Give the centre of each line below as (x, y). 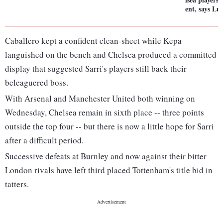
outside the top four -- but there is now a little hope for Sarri (110, 126)
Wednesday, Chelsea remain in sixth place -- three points (105, 112)
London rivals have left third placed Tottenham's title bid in (109, 170)
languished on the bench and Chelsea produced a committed (111, 55)
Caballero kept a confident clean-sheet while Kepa (93, 41)
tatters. (17, 184)
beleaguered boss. (37, 83)
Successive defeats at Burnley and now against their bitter (106, 156)
